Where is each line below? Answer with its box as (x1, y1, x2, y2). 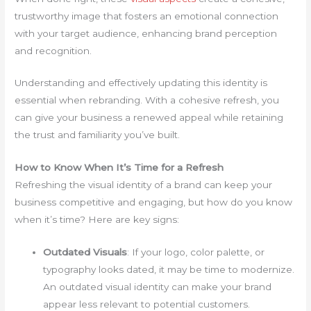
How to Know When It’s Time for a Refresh (15, 162, 224, 174)
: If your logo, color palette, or (127, 246, 265, 258)
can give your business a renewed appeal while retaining (15, 112, 284, 124)
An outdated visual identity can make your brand (43, 281, 272, 293)
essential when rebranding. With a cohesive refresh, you (15, 94, 280, 106)
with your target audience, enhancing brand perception (15, 27, 278, 39)
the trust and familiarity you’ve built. (15, 129, 180, 141)
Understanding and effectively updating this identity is (15, 77, 268, 89)
